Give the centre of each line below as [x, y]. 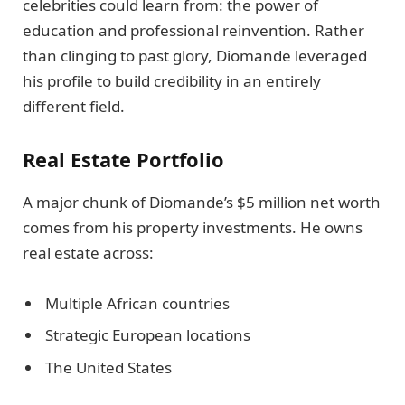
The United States [108, 367]
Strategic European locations [148, 335]
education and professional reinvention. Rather [193, 30]
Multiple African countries [137, 303]
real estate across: [88, 252]
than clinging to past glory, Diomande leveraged [195, 55]
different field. [74, 106]
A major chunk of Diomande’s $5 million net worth [202, 202]
